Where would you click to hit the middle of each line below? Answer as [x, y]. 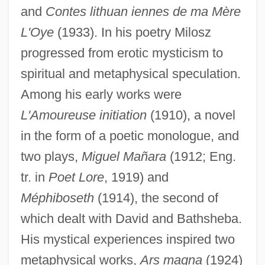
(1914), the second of [156, 198]
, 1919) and [136, 177]
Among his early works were [101, 94]
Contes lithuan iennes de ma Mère [143, 11]
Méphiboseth [57, 198]
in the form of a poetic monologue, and [130, 135]
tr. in [34, 177]
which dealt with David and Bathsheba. [131, 218]
